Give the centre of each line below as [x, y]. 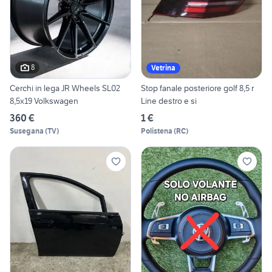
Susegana [27, 131]
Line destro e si [169, 100]
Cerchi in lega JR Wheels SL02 [65, 88]
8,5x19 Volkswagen [44, 100]
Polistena [157, 131]
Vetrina [163, 67]
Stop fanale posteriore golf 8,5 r [197, 88]
